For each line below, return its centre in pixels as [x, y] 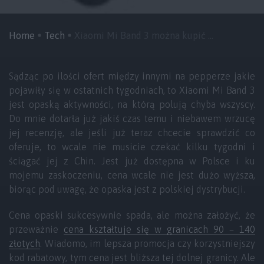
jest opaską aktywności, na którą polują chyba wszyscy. [132, 104]
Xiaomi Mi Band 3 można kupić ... [144, 35]
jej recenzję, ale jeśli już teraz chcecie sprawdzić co [132, 133]
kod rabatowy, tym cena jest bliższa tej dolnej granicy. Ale [132, 258]
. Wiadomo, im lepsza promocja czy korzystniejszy [148, 243]
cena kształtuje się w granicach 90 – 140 [159, 229]
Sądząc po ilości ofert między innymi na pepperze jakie [132, 76]
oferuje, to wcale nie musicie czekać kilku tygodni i [132, 147]
